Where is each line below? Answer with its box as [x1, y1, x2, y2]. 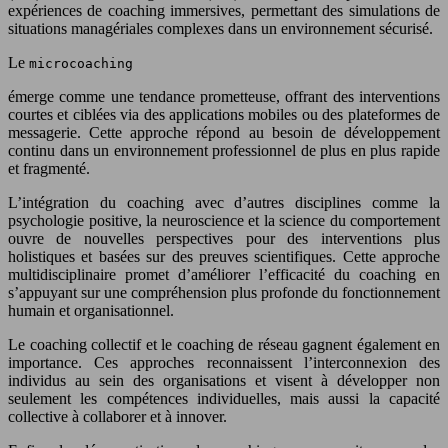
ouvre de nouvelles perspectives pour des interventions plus [8, 229, 440, 247]
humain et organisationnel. [8, 301, 174, 319]
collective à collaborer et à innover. [8, 407, 227, 425]
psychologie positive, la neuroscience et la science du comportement [8, 211, 440, 229]
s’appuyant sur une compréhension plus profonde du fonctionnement [8, 283, 440, 301]
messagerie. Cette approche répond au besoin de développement [8, 123, 440, 141]
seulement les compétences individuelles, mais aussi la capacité [8, 389, 440, 407]
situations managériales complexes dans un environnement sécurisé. [8, 19, 433, 37]
